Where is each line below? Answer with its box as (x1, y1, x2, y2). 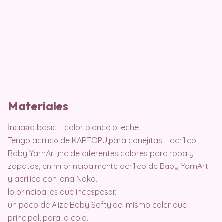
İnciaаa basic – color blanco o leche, (8, 122, 140, 133)
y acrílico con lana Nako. (8, 174, 97, 184)
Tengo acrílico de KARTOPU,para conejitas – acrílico (8, 135, 196, 146)
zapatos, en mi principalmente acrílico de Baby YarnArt (8, 161, 208, 171)
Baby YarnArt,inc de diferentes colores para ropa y (8, 148, 194, 159)
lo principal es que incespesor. (8, 187, 116, 197)
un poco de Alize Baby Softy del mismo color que (8, 200, 187, 210)
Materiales (8, 98, 68, 113)
